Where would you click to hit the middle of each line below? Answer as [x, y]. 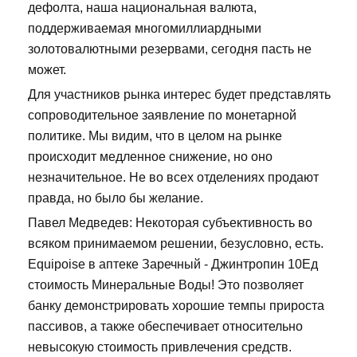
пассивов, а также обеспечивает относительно [165, 327]
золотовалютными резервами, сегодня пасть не [170, 49]
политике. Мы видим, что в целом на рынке [155, 136]
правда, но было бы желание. [116, 198]
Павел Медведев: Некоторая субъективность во [170, 223]
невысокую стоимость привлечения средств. [160, 347]
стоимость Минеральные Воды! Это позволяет [166, 285]
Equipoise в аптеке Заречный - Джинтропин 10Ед [173, 265]
